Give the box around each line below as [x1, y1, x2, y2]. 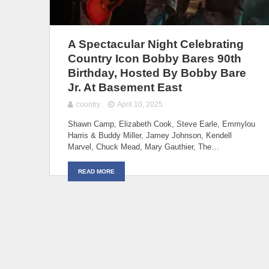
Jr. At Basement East [68, 80, 182, 94]
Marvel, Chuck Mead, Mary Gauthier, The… [68, 142, 219, 151]
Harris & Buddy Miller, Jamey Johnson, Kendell [68, 130, 232, 140]
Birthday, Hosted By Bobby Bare [68, 66, 246, 79]
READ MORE [78, 168, 115, 175]
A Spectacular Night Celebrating [68, 37, 244, 50]
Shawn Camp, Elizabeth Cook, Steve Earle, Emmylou [68, 119, 255, 128]
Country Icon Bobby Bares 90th [68, 52, 241, 65]
